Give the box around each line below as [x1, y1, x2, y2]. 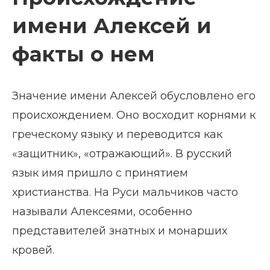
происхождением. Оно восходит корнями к [12, 108, 256, 122]
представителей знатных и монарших [12, 224, 227, 237]
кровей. [12, 243, 54, 257]
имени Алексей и [12, 13, 212, 39]
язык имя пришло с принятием [12, 166, 188, 180]
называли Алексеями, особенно [12, 205, 192, 218]
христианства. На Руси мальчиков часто [12, 186, 238, 199]
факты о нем [12, 42, 155, 67]
